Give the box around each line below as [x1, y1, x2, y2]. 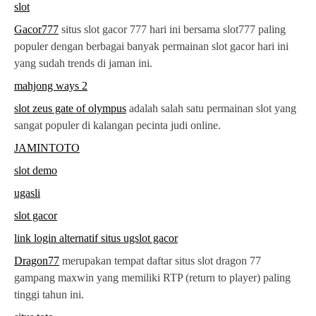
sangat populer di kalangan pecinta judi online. [14, 119, 221, 132]
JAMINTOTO [14, 142, 80, 154]
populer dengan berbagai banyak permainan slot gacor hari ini [14, 40, 288, 53]
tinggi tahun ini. [14, 288, 84, 301]
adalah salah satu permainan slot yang [126, 102, 296, 115]
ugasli [14, 187, 40, 200]
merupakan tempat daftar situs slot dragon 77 [59, 255, 261, 267]
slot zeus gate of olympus [14, 102, 126, 115]
